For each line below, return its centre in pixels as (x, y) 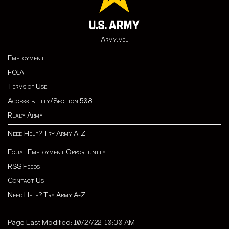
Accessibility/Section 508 (50, 101)
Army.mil (114, 40)
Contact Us (26, 181)
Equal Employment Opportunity (57, 152)
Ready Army (25, 116)
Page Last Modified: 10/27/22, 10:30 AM (71, 223)
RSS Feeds (24, 167)
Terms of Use (27, 87)
